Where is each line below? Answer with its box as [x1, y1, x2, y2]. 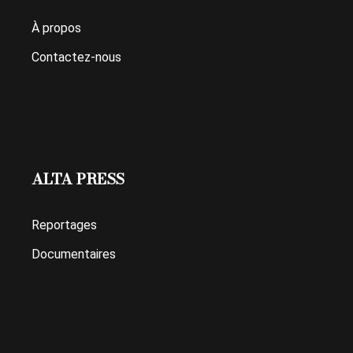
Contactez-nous [32, 50, 122, 65]
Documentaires [32, 247, 117, 262]
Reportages [32, 217, 98, 233]
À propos [32, 20, 82, 36]
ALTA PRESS [32, 168, 125, 191]
